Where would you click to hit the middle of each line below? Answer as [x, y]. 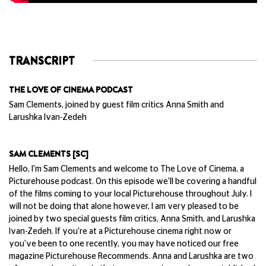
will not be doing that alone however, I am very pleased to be [124, 207]
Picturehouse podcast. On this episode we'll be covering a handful [133, 182]
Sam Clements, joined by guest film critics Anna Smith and [116, 105]
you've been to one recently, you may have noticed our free [124, 244]
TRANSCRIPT [42, 61]
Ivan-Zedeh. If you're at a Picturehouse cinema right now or [120, 232]
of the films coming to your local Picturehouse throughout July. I [130, 194]
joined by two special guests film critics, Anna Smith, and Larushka [132, 219]
